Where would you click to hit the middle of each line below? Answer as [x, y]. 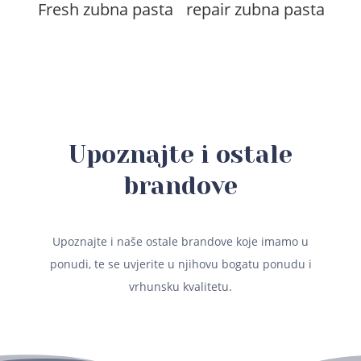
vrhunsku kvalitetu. [180, 287]
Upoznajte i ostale [180, 155]
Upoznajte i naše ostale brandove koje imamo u [180, 242]
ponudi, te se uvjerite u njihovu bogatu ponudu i [180, 264]
